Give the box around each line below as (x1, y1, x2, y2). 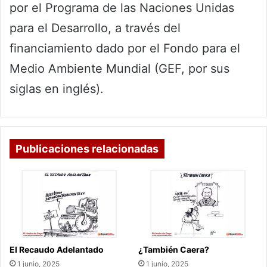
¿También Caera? (138, 244, 209, 255)
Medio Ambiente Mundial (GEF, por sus (10, 61, 229, 76)
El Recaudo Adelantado (10, 244, 104, 255)
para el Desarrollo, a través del (10, 21, 181, 36)
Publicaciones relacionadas (15, 142, 159, 156)
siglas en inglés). (10, 82, 104, 97)
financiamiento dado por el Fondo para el (10, 41, 240, 56)
